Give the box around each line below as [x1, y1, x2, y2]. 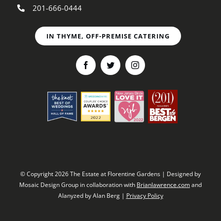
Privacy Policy [126, 191, 163, 200]
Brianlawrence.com [137, 180, 190, 189]
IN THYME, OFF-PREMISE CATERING [46, 31, 170, 40]
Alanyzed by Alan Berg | [58, 191, 126, 200]
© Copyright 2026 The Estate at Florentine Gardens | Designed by [20, 169, 201, 178]
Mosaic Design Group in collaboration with [19, 180, 137, 189]
